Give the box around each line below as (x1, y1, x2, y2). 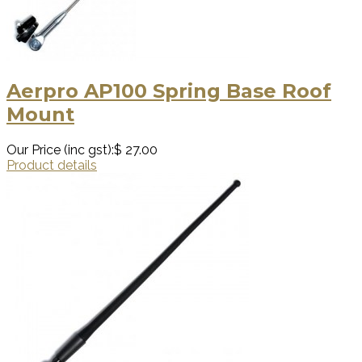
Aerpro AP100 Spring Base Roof (6, 79, 331, 103)
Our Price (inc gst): (6, 142, 114, 158)
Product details (6, 158, 97, 174)
